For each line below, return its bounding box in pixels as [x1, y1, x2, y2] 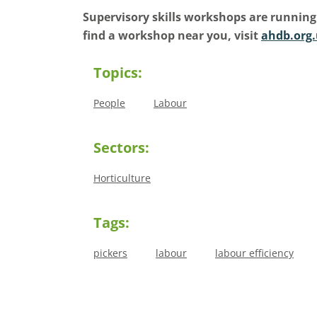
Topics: [93, 63, 142, 82]
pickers [93, 246, 127, 260]
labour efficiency [215, 246, 294, 260]
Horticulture [93, 171, 151, 185]
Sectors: [93, 138, 149, 157]
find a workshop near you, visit [83, 28, 261, 43]
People [93, 96, 125, 110]
